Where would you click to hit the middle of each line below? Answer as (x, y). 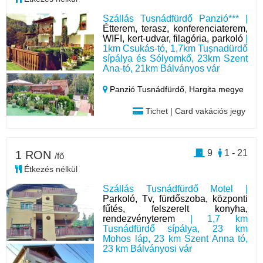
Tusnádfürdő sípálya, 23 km (175, 228)
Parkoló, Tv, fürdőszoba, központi (175, 198)
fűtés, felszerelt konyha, (175, 208)
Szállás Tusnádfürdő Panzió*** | (175, 18)
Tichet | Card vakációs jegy (194, 111)
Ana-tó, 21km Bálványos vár (161, 68)
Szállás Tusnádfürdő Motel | (175, 188)
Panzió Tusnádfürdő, (149, 89)
